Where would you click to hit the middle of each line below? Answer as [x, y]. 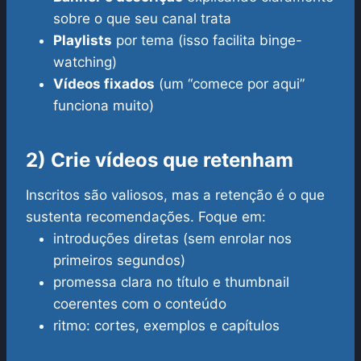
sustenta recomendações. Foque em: [146, 217]
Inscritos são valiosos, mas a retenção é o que [175, 195]
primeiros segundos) [119, 261]
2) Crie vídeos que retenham [160, 160]
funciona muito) [104, 106]
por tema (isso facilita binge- [207, 41]
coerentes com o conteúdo [140, 304]
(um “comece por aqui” [230, 84]
